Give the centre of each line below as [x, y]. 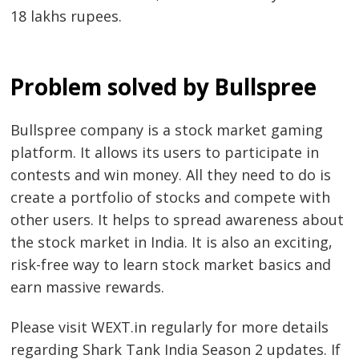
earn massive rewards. [88, 287]
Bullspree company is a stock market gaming [167, 130]
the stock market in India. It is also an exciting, [172, 242]
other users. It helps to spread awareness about [177, 220]
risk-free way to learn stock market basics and [171, 265]
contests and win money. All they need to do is [171, 175]
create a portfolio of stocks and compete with [171, 198]
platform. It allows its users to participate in [165, 153]
